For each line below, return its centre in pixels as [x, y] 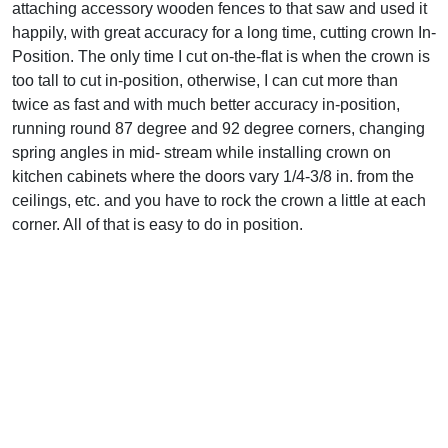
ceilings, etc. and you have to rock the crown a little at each [219, 200]
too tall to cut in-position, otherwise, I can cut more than [205, 80]
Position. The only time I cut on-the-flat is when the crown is [221, 56]
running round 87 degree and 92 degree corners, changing [218, 128]
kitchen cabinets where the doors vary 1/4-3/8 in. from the [213, 176]
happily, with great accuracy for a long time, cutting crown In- [224, 32]
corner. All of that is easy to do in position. [157, 224]
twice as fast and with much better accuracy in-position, [206, 104]
